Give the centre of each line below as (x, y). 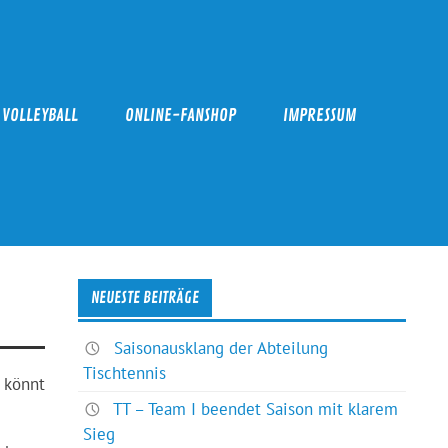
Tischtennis (125, 372)
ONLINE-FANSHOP (180, 116)
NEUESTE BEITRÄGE (145, 298)
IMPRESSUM (319, 116)
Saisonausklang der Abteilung (221, 347)
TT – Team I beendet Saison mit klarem (256, 408)
